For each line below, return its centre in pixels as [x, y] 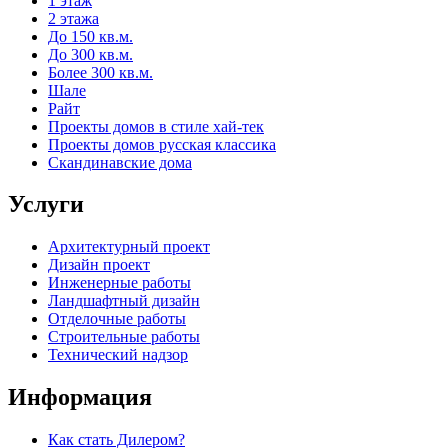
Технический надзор [118, 355]
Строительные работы [124, 337]
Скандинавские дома [120, 162]
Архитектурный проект [129, 247]
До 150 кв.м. [90, 36]
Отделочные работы [117, 319]
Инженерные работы [119, 283]
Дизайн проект [99, 265]
